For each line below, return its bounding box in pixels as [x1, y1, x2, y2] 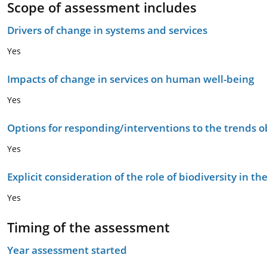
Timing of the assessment [7, 218, 170, 236]
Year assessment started [7, 243, 127, 257]
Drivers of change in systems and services [7, 23, 207, 37]
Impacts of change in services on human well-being [7, 72, 254, 86]
